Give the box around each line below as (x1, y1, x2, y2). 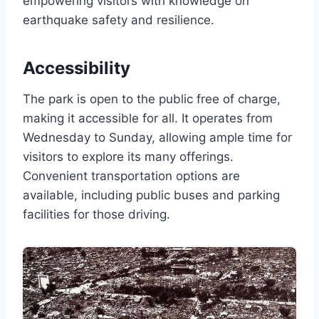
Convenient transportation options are (23, 168, 240, 183)
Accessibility (23, 57, 130, 78)
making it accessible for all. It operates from (23, 110, 273, 125)
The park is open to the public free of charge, (23, 91, 281, 106)
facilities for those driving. (23, 206, 170, 221)
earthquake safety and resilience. (23, 12, 214, 27)
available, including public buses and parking (23, 187, 280, 202)
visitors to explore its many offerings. (23, 149, 234, 164)
